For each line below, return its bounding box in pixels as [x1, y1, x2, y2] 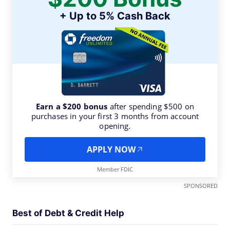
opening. [99, 120, 131, 131]
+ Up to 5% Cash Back [60, 9, 170, 22]
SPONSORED [184, 181, 218, 189]
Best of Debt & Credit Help [12, 207, 124, 218]
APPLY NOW [86, 143, 136, 155]
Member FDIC [97, 165, 133, 173]
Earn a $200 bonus [35, 101, 108, 111]
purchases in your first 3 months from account [31, 110, 199, 121]
